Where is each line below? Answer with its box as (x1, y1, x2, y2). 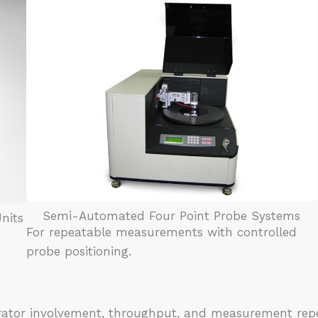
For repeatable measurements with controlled (26, 225, 297, 240)
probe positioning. (26, 244, 132, 259)
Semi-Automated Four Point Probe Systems (43, 209, 301, 224)
